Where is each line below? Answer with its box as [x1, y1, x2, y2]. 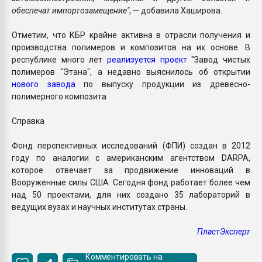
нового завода [12, 79, 75, 89]
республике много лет [12, 54, 107, 64]
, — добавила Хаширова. [129, 5, 222, 15]
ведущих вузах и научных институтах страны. [12, 202, 187, 212]
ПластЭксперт [197, 226, 250, 236]
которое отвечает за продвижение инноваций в [12, 165, 250, 175]
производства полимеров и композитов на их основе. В [12, 42, 250, 52]
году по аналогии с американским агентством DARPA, [12, 153, 250, 163]
